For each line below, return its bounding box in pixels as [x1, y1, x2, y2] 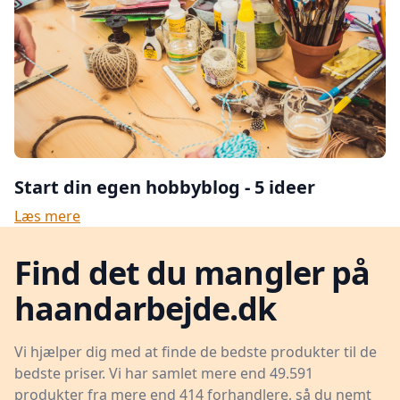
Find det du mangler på [14, 251, 371, 295]
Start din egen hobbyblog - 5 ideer [14, 175, 315, 199]
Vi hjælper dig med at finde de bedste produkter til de [14, 342, 377, 362]
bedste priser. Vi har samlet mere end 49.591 [14, 363, 313, 383]
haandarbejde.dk [14, 287, 277, 330]
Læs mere [14, 206, 80, 226]
